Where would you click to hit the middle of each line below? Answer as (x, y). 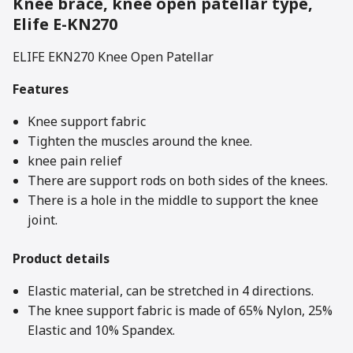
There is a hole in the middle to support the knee (173, 201)
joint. (43, 220)
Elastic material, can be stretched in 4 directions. (171, 291)
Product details (61, 259)
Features (41, 89)
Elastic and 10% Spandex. (102, 331)
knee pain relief (75, 161)
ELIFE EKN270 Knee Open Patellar (113, 57)
